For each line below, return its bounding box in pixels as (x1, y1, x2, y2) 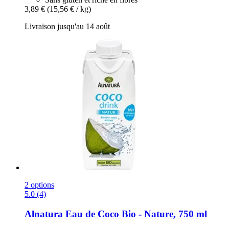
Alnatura (25, 209, 63, 220)
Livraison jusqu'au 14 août (25, 22, 110, 31)
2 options (25, 180, 54, 190)
